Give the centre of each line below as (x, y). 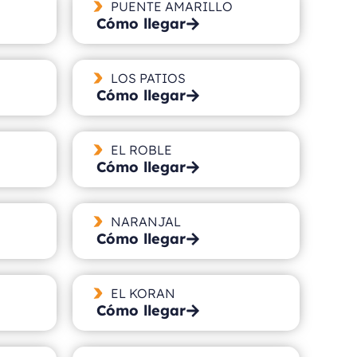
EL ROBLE (141, 149)
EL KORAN (143, 293)
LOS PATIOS (148, 78)
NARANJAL (145, 221)
